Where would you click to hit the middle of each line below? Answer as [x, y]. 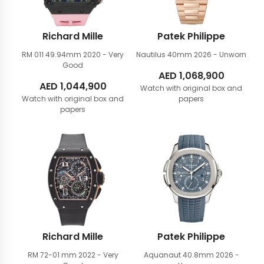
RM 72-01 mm [53, 255]
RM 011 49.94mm [52, 55]
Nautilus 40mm [165, 55]
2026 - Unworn [220, 55]
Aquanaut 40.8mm [179, 255]
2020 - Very [103, 55]
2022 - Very [98, 255]
